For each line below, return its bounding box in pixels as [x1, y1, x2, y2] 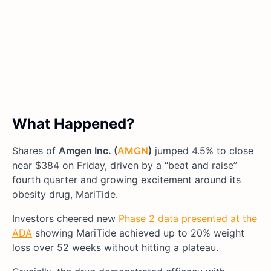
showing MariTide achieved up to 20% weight [32, 227, 244, 240]
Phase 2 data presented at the [116, 212, 257, 225]
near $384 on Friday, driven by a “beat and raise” [12, 159, 237, 172]
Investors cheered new [12, 212, 116, 225]
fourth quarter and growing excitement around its [12, 174, 241, 186]
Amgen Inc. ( [59, 145, 117, 157]
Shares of [12, 145, 59, 157]
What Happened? [12, 115, 135, 133]
